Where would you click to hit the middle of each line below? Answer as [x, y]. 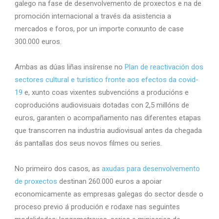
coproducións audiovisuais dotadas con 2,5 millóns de [102, 105]
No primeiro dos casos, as [58, 168]
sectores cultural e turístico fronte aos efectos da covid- [107, 79]
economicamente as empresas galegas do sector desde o [109, 194]
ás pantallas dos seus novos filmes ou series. [88, 143]
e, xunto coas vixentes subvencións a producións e [106, 92]
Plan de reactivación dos [164, 67]
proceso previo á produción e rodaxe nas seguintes [97, 207]
